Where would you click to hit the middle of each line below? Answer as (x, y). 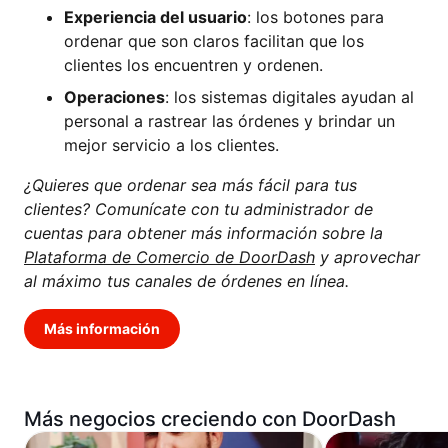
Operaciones (114, 97)
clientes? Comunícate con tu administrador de (198, 209)
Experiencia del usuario (155, 17)
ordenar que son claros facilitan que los (214, 41)
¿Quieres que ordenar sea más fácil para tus (190, 185)
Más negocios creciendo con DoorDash (210, 419)
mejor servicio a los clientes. (171, 145)
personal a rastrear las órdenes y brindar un (229, 121)
